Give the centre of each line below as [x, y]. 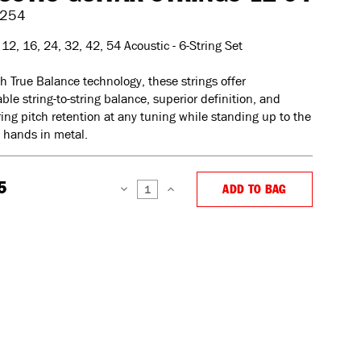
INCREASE [182, 197]
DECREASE [136, 197]
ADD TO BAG [255, 189]
